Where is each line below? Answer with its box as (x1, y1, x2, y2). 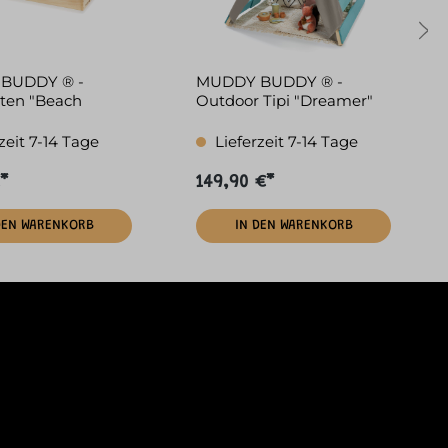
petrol (196, 109, 241, 129)
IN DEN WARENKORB (234, 219, 353, 234)
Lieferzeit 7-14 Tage (211, 132, 359, 152)
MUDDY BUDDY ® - (196, 71, 322, 91)
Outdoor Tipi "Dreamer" (196, 90, 374, 110)
